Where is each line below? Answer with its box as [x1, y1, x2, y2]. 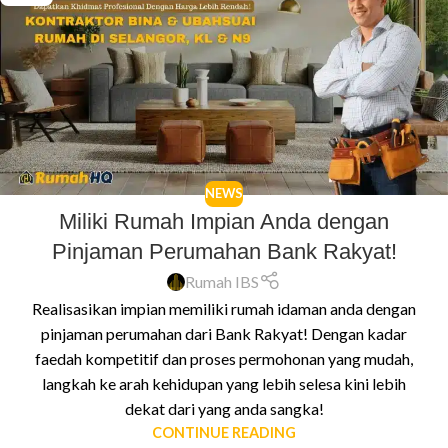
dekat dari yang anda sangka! [124, 399, 324, 419]
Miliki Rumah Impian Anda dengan [59, 208, 389, 234]
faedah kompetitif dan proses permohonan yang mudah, [35, 349, 413, 369]
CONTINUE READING [152, 424, 296, 442]
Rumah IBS [185, 272, 260, 291]
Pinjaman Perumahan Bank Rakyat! [51, 238, 397, 264]
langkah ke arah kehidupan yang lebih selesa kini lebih [42, 374, 406, 394]
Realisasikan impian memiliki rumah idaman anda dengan [32, 299, 416, 319]
